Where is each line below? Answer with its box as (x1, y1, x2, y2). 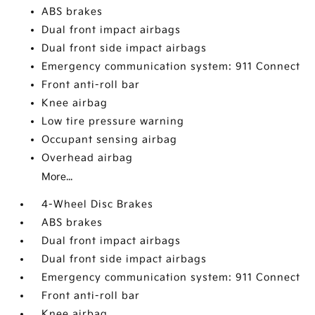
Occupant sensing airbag (41, 134, 178, 146)
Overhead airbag (41, 152, 134, 164)
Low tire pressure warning (41, 115, 185, 127)
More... (41, 171, 73, 183)
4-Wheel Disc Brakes (41, 198, 154, 210)
